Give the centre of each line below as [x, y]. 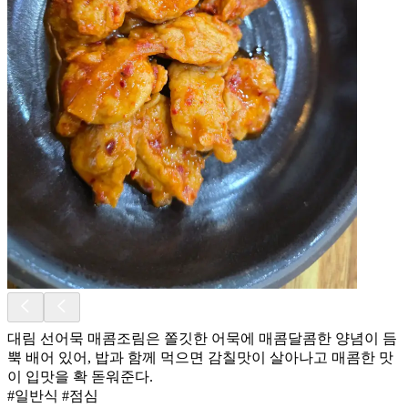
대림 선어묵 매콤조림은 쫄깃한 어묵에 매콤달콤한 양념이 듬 [202, 338]
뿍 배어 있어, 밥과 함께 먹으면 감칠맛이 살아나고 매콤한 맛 [200, 357]
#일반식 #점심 [53, 395]
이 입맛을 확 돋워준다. [80, 376]
